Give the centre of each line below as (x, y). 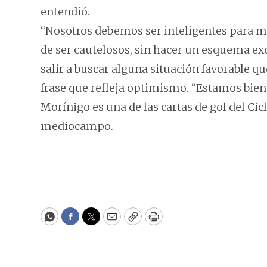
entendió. (65, 12)
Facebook (94, 222)
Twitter (110, 222)
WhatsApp (77, 222)
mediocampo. (77, 126)
